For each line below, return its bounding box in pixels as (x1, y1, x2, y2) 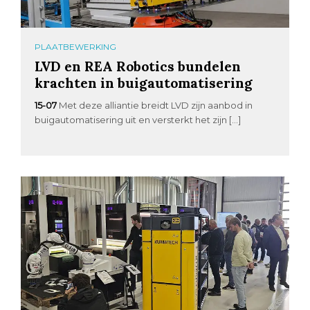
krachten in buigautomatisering (35, 74, 253, 92)
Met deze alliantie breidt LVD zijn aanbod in (59, 100, 253, 111)
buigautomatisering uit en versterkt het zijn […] (35, 114, 241, 126)
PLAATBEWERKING (35, 42, 117, 53)
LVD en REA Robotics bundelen (35, 57, 241, 75)
